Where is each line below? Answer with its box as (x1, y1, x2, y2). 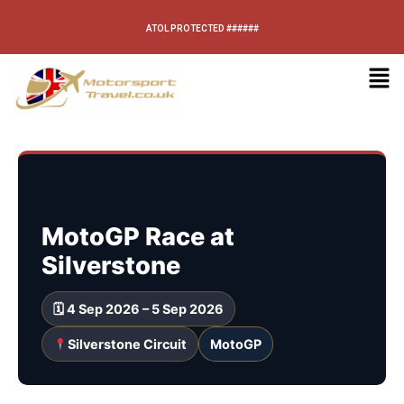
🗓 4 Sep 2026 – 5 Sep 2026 (53, 301, 224, 317)
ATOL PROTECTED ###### (145, 23, 259, 33)
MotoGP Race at (41, 222, 234, 252)
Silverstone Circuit (68, 336, 188, 353)
